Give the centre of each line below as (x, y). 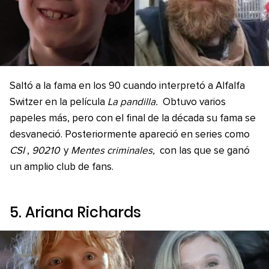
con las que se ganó (203, 151)
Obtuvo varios (193, 102)
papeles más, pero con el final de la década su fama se (133, 119)
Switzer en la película (59, 102)
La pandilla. (133, 102)
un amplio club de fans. (62, 167)
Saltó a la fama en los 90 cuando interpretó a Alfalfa (127, 86)
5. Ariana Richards (75, 212)
